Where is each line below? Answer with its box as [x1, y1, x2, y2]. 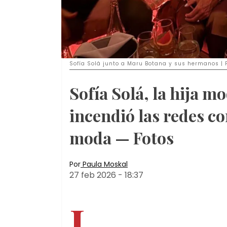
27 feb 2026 [69, 169, 116, 181]
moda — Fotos [69, 127, 174, 149]
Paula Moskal [83, 159, 128, 170]
